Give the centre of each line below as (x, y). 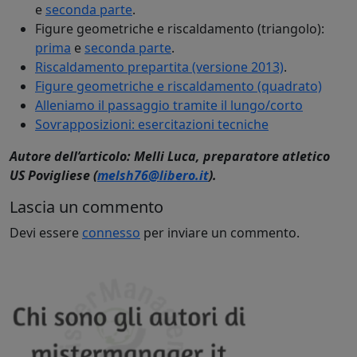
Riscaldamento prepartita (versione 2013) (159, 67)
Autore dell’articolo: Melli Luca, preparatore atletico (170, 156)
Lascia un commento (86, 206)
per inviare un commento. (220, 232)
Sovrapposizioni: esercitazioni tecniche (152, 124)
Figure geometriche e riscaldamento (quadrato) (178, 86)
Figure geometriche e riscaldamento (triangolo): (180, 28)
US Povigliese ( (53, 175)
